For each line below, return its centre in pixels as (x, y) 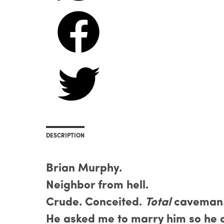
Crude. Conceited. (95, 203)
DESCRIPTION (65, 136)
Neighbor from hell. (97, 186)
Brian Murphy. (84, 169)
